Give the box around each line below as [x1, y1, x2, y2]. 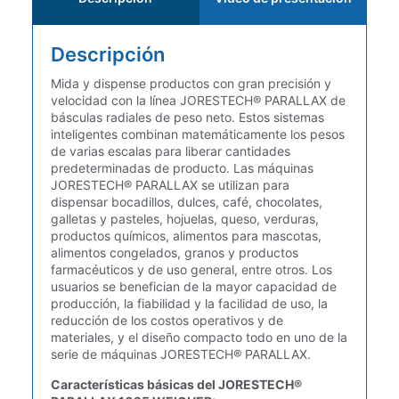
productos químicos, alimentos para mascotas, [50, 228, 322, 244]
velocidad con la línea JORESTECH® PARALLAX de [50, 93, 346, 109]
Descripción [50, 43, 165, 67]
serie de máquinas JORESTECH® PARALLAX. [50, 346, 311, 362]
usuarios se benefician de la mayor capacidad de [50, 279, 337, 295]
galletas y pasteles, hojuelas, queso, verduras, [50, 211, 319, 227]
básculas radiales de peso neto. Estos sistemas [50, 110, 324, 126]
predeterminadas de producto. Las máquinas [50, 160, 313, 176]
